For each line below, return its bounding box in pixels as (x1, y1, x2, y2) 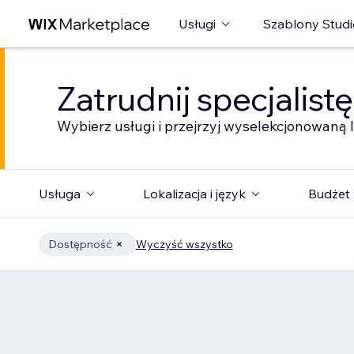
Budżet (307, 186, 350, 201)
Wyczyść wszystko (135, 237, 233, 251)
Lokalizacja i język (142, 186, 246, 201)
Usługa (38, 186, 81, 201)
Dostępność (47, 237, 112, 251)
